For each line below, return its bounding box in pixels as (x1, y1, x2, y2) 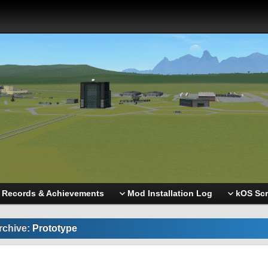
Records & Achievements (2, 188, 104, 198)
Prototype (32, 223, 77, 233)
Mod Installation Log (127, 188, 212, 198)
